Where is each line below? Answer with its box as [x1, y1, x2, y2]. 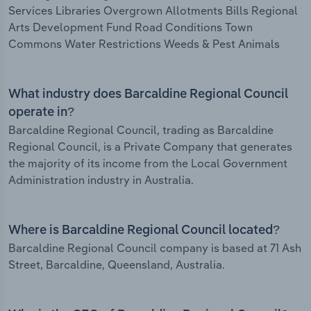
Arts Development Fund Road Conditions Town [8, 20, 253, 35]
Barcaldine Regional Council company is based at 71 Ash [8, 241, 301, 255]
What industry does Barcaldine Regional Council [8, 88, 288, 101]
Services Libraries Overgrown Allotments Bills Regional [8, 3, 298, 18]
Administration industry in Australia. [8, 173, 194, 187]
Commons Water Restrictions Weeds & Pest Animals [8, 37, 280, 51]
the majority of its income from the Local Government [8, 156, 287, 171]
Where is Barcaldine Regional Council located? [8, 224, 280, 237]
